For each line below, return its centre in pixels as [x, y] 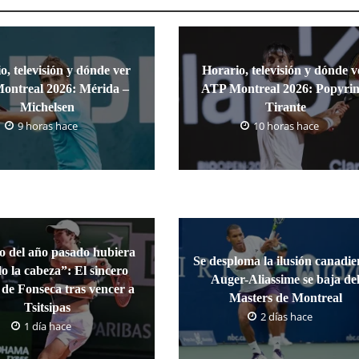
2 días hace [286, 317]
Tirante [285, 107]
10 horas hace [286, 125]
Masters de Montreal [285, 298]
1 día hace [48, 326]
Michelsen [47, 107]
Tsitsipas [47, 307]
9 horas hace [48, 125]
